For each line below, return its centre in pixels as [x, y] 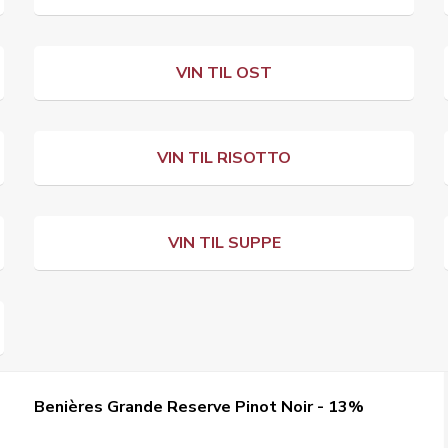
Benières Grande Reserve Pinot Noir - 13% [199, 407]
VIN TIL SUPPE [224, 243]
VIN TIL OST [224, 73]
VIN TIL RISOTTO [224, 158]
